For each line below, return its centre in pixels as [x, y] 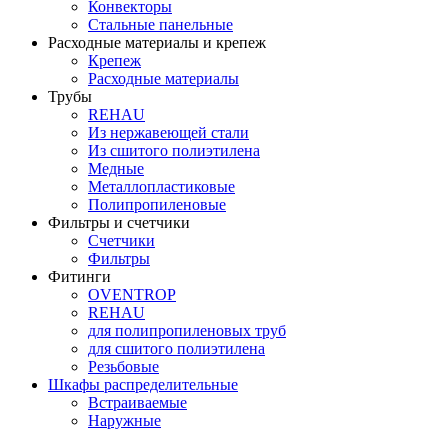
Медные [116, 168]
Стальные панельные [160, 24]
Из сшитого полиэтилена [174, 150]
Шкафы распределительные [143, 384]
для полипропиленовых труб [187, 330]
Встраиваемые [137, 402]
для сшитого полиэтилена [176, 348]
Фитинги [79, 276]
